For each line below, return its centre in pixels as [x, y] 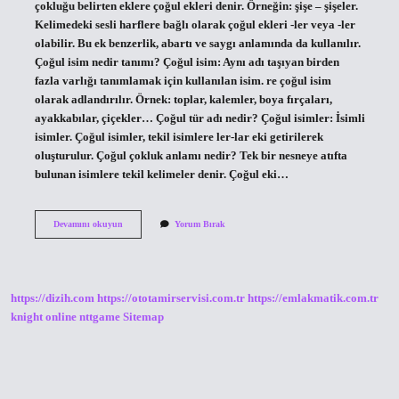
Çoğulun [138, 223]
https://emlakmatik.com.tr [313, 299]
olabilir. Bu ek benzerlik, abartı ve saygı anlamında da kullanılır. [197, 43]
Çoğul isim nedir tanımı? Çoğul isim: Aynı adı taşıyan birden [187, 62]
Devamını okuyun [88, 224]
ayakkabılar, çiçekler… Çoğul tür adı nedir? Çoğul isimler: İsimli [199, 118]
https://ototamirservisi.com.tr [171, 299]
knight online [44, 318]
